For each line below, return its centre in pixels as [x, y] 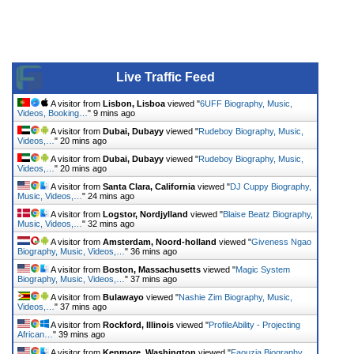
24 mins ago [111, 196]
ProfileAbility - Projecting [254, 324]
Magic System [263, 269]
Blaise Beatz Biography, [268, 214]
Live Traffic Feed [165, 77]
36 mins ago [154, 251]
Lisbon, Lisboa [134, 103]
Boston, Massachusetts [152, 269]
